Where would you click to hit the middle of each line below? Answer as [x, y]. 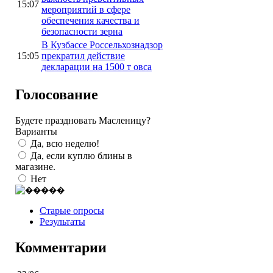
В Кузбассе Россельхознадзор [102, 44]
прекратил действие [83, 55]
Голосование [57, 94]
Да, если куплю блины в [81, 155]
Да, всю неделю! [65, 143]
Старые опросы [72, 210]
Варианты [36, 131]
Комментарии [61, 247]
